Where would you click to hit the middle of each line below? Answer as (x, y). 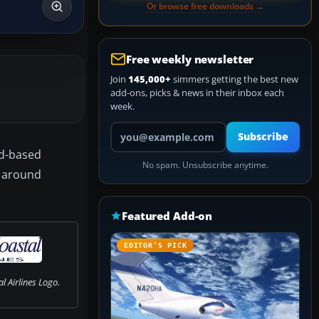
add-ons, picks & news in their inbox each (197, 93)
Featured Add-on (167, 216)
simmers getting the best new (235, 79)
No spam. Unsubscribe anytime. (205, 165)
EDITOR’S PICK (156, 245)
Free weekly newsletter (190, 59)
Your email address (150, 127)
